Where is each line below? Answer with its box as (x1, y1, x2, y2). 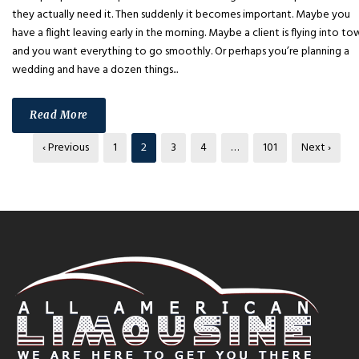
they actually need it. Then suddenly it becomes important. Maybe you (12, 6, 350, 25)
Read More (30, 108, 88, 123)
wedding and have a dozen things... (12, 61, 178, 80)
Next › (301, 139, 331, 158)
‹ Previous (42, 139, 89, 158)
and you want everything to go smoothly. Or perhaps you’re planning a (12, 42, 349, 62)
